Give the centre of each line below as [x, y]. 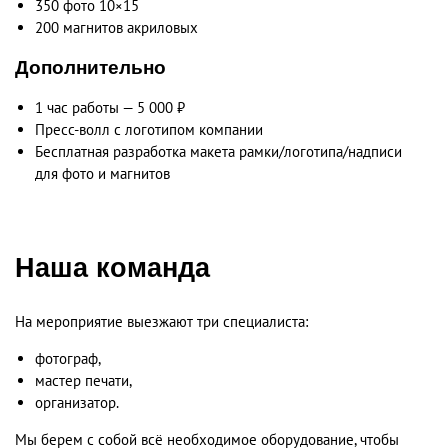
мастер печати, [83, 380]
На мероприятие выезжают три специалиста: [161, 321]
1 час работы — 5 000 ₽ [110, 107]
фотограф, [68, 358]
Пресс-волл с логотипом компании [149, 129]
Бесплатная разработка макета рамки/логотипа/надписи [218, 151]
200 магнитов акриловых [116, 27]
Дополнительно [90, 67]
